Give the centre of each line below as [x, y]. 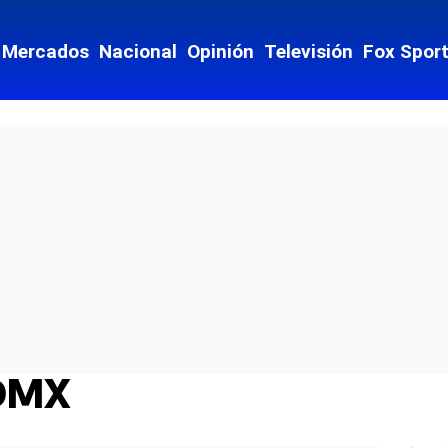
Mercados [45, 51]
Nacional [138, 51]
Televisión [308, 51]
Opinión [220, 51]
